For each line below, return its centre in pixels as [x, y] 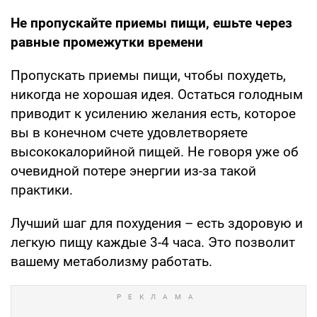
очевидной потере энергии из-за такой [133, 171]
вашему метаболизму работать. [111, 261]
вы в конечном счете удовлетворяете [129, 132]
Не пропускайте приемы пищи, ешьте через [151, 23]
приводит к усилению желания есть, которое [153, 113]
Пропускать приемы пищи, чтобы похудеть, [148, 75]
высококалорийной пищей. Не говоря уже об [155, 151]
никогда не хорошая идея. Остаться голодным [157, 94]
